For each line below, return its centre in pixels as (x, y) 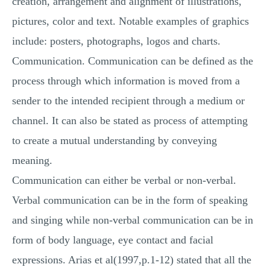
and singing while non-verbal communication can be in (133, 220)
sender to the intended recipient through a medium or (128, 101)
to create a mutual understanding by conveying (115, 140)
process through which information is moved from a (126, 81)
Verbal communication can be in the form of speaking (130, 200)
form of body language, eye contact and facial (113, 240)
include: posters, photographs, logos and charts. (116, 41)
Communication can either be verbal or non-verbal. (124, 180)
